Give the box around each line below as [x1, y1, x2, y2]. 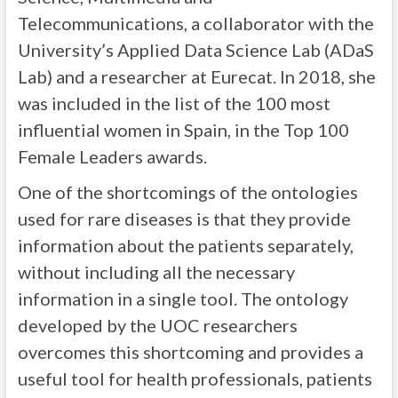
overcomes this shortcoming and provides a [17, 341, 363, 362]
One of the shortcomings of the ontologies [17, 181, 358, 203]
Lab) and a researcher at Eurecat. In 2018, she [17, 66, 376, 87]
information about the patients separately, [17, 235, 354, 256]
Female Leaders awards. [17, 146, 207, 167]
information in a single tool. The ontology [17, 288, 348, 309]
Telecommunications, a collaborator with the [17, 12, 374, 34]
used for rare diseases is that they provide [17, 208, 351, 229]
